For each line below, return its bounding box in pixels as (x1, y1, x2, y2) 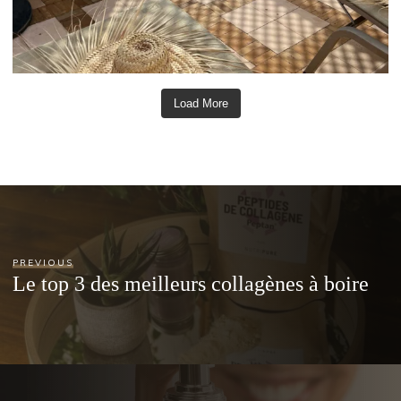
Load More (173, 97, 228, 111)
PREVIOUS (13, 256, 74, 269)
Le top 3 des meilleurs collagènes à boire (13, 270, 370, 295)
